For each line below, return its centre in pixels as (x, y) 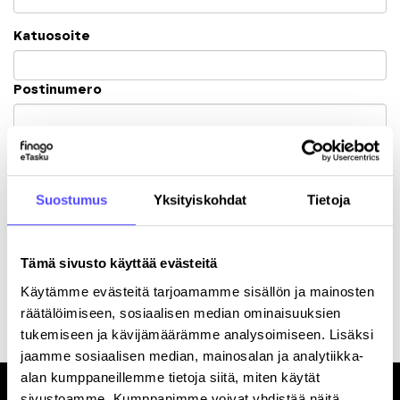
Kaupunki (44, 143)
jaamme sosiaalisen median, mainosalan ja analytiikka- (192, 355)
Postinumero (58, 90)
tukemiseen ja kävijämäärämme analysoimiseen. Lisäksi (197, 334)
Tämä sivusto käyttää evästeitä (119, 263)
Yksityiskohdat (200, 200)
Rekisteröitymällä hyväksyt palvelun (163, 282)
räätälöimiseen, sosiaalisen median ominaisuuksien (181, 312)
